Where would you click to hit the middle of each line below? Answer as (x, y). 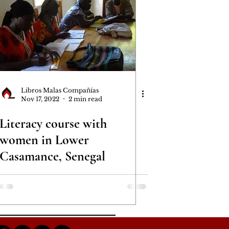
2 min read (85, 99)
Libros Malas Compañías (60, 90)
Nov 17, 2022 (40, 99)
